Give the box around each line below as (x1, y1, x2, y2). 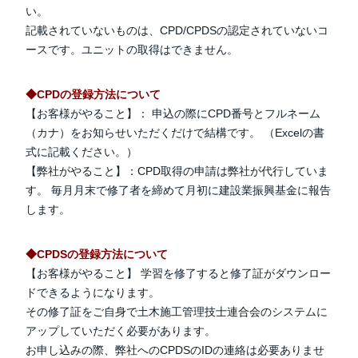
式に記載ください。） (26, 145, 137, 158)
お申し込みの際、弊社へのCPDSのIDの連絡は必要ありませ (26, 344, 324, 356)
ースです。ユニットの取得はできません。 (26, 43, 238, 56)
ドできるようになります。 (26, 286, 160, 299)
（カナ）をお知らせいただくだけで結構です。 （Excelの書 (26, 126, 324, 139)
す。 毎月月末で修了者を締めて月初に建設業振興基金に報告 (26, 184, 331, 197)
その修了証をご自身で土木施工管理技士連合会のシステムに (26, 305, 328, 318)
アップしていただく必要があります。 (26, 324, 216, 337)
